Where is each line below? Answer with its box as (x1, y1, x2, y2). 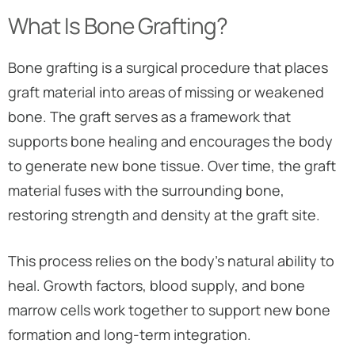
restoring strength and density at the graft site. (8, 205, 320, 224)
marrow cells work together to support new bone (8, 300, 330, 319)
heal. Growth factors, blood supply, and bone (8, 276, 305, 295)
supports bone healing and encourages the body (8, 132, 333, 151)
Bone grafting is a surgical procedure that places (8, 58, 328, 77)
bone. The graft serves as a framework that (8, 107, 291, 126)
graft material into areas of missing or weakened (8, 82, 324, 101)
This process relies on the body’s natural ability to (8, 251, 334, 270)
